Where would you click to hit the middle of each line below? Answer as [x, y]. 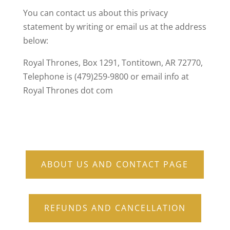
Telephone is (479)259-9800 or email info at [106, 76]
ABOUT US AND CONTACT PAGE [115, 164]
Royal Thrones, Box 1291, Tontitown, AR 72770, [113, 63]
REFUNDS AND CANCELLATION [115, 208]
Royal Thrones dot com [68, 90]
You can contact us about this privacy [95, 13]
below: [35, 41]
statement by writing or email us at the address [114, 27]
